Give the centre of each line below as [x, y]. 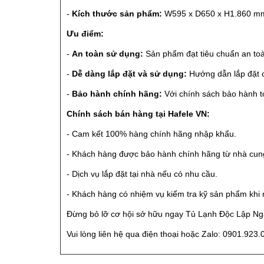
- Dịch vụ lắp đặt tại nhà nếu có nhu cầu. [142, 174]
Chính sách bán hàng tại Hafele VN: [138, 113]
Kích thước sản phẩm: [117, 13]
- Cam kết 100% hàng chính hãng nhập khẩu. [151, 133]
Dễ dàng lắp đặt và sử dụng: [129, 73]
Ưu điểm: [85, 33]
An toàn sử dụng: [108, 53]
